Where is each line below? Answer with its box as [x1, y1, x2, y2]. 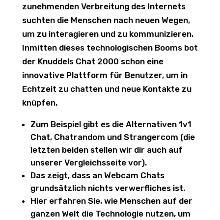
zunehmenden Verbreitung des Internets [22, 1, 186, 11]
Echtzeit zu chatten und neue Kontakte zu [22, 84, 192, 94]
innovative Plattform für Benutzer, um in [22, 70, 188, 80]
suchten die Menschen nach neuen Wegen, [22, 15, 190, 25]
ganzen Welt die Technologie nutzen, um [30, 209, 191, 219]
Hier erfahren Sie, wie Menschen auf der [30, 196, 192, 206]
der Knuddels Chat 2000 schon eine [22, 56, 164, 66]
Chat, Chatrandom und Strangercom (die [30, 132, 195, 142]
